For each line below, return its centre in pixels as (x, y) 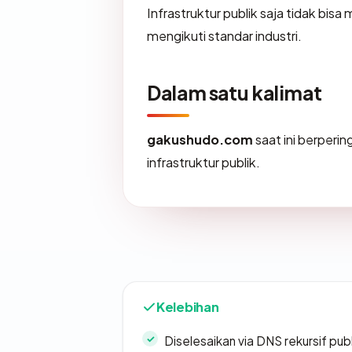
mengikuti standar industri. (224, 36)
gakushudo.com (200, 140)
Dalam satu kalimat (235, 93)
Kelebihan (188, 307)
